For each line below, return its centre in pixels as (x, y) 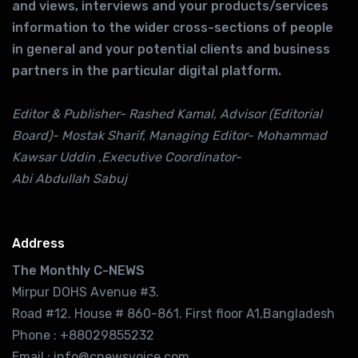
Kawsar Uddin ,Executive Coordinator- (127, 157)
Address (38, 243)
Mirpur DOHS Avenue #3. (86, 292)
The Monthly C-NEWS (78, 270)
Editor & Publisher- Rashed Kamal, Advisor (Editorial (167, 113)
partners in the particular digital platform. (147, 70)
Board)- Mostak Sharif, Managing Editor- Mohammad (169, 135)
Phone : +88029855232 (83, 335)
